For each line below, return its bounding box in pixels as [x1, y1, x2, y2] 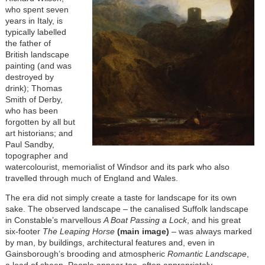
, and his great [186, 215, 241, 225]
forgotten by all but [5, 117, 75, 127]
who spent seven [5, 4, 69, 14]
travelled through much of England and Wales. [5, 173, 178, 183]
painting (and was [5, 60, 72, 70]
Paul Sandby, [5, 139, 54, 149]
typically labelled [5, 27, 66, 37]
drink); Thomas [5, 83, 62, 93]
